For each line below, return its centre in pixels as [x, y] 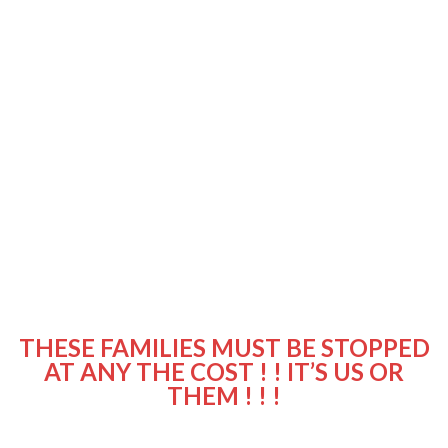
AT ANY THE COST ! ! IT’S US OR [224, 371]
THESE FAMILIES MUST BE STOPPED [224, 347]
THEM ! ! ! [224, 395]
